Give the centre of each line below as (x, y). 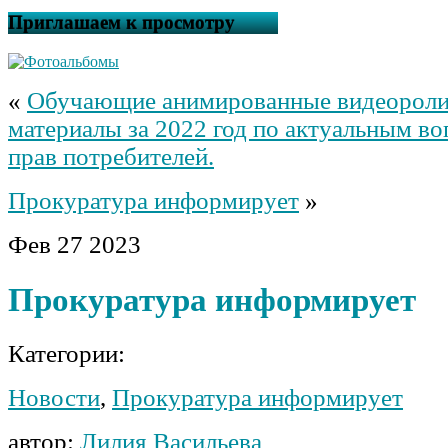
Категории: (66, 353)
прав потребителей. (111, 157)
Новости (54, 397)
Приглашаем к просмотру (121, 23)
